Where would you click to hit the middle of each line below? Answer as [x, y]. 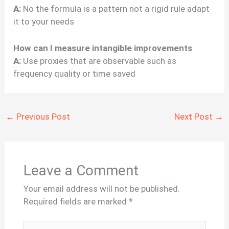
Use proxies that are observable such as [99, 61]
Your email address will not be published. [101, 188]
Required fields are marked [76, 201]
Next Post [194, 116]
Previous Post [42, 116]
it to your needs [44, 21]
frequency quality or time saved [75, 73]
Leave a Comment [81, 170]
